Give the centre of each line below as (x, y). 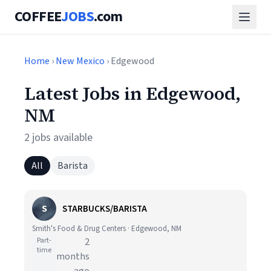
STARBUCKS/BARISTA (105, 209)
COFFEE (38, 17)
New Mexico (80, 61)
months (73, 256)
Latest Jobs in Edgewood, (132, 93)
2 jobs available (58, 138)
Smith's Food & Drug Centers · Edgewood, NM (107, 229)
